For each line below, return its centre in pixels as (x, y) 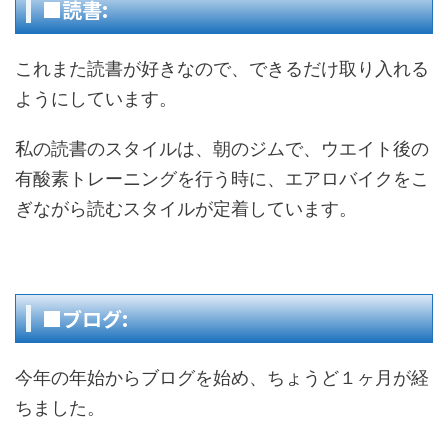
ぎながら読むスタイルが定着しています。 (186, 208)
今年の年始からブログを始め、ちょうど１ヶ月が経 (222, 377)
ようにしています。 (96, 98)
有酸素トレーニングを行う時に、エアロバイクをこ (222, 178)
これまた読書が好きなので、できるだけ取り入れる (222, 68)
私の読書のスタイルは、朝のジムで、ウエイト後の (222, 148)
